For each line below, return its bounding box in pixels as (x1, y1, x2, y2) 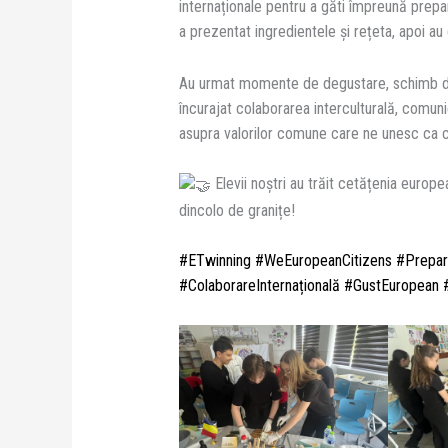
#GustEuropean (339, 276, 439, 296)
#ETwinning (178, 251, 251, 271)
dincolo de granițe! (178, 200, 295, 220)
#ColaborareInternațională (178, 276, 340, 296)
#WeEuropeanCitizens (250, 251, 392, 271)
